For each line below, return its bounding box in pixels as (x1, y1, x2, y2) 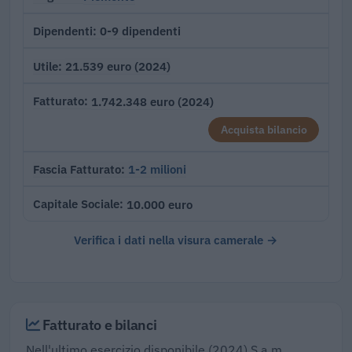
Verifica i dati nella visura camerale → (74, 231, 278, 247)
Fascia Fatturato (33, 161, 121, 177)
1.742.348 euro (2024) (91, 93, 214, 109)
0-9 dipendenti (100, 23, 181, 39)
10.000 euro (126, 196, 192, 212)
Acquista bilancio (220, 122, 307, 137)
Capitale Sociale (33, 196, 119, 212)
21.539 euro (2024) (65, 58, 170, 75)
